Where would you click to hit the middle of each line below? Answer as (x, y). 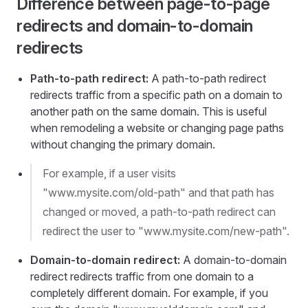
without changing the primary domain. (123, 144)
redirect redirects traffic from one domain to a (142, 276)
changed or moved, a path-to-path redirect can (159, 212)
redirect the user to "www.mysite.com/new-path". (166, 231)
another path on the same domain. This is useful (148, 111)
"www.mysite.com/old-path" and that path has (158, 192)
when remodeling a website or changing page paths (157, 128)
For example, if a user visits (109, 173)
